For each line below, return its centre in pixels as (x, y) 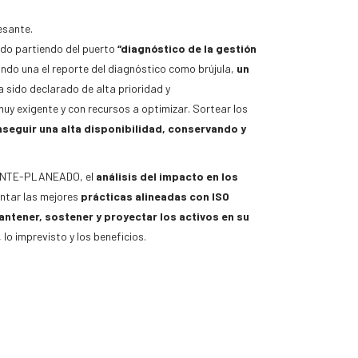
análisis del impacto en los (167, 177)
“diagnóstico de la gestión (187, 49)
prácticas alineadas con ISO (155, 197)
